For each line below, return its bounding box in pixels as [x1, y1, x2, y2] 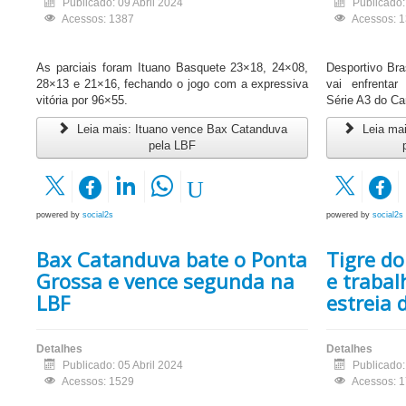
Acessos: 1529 [62, 375, 134, 389]
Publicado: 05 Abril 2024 [63, 359, 183, 372]
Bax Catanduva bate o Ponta [36, 246, 307, 274]
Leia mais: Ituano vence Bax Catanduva [72, 122, 287, 137]
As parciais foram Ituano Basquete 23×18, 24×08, [36, 61, 309, 75]
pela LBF [149, 139, 197, 153]
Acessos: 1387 [62, 13, 134, 26]
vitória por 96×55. [36, 93, 128, 108]
